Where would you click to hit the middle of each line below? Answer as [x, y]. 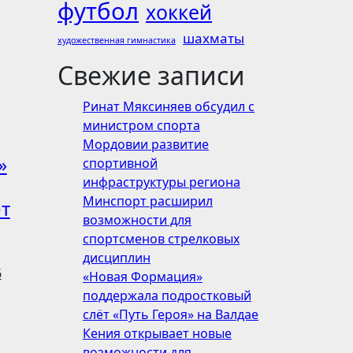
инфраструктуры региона [162, 182]
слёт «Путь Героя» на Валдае [171, 314]
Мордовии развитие [146, 144]
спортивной [120, 163]
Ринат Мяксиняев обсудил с [169, 106]
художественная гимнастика [117, 40]
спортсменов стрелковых [161, 239]
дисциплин [117, 258]
